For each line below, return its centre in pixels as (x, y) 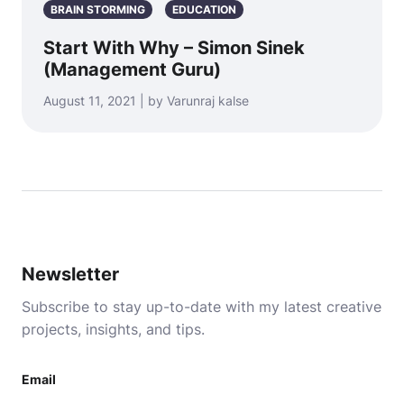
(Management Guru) (132, 69)
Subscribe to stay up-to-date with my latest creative (202, 307)
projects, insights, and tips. (113, 329)
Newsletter (70, 274)
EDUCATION (204, 9)
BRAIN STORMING (98, 9)
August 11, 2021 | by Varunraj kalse (146, 101)
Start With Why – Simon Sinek (174, 48)
